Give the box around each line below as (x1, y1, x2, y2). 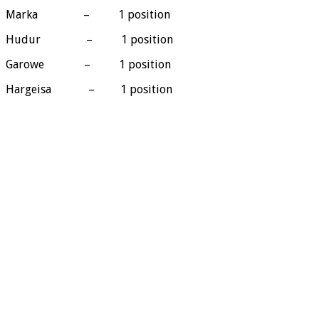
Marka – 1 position (6, 8, 170, 22)
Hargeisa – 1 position (6, 83, 172, 97)
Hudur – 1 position (6, 33, 173, 47)
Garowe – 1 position (6, 58, 171, 72)
